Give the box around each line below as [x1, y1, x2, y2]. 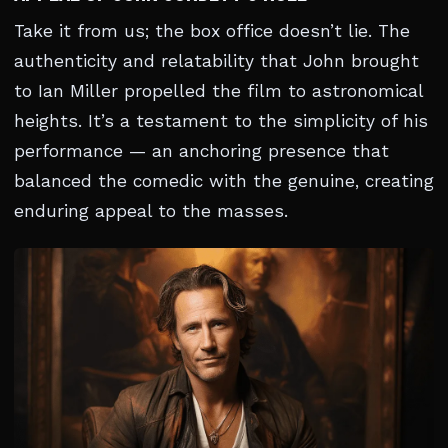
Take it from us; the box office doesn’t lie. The [14, 21, 410, 41]
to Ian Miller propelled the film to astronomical [14, 81, 423, 101]
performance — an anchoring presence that [14, 141, 389, 161]
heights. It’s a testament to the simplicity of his [14, 111, 428, 131]
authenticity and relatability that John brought [14, 51, 419, 71]
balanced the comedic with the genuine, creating [14, 171, 434, 191]
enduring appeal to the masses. [14, 201, 288, 221]
